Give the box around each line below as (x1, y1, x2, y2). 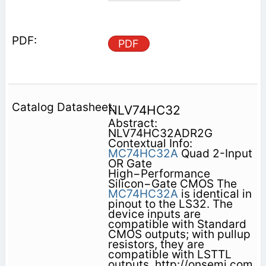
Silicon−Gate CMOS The (107, 176, 237, 191)
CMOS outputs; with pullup (107, 227, 251, 241)
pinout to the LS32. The (107, 197, 233, 211)
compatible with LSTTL (107, 247, 232, 261)
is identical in (178, 186, 252, 201)
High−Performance (107, 166, 210, 180)
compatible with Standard (107, 217, 246, 231)
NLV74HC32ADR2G (107, 126, 213, 140)
